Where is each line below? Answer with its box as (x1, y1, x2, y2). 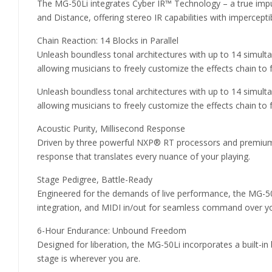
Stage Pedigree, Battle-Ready (37, 174, 152, 185)
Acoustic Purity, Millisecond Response (37, 123, 185, 134)
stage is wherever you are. (37, 253, 140, 264)
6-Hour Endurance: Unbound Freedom (37, 225, 186, 236)
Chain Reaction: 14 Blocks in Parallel (37, 35, 178, 46)
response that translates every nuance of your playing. (37, 151, 250, 162)
